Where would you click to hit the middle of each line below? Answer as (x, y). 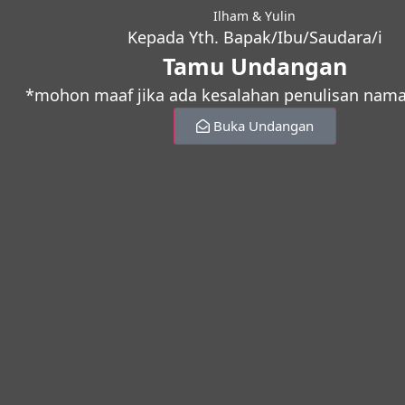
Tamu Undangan (254, 66)
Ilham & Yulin (254, 15)
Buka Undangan (263, 125)
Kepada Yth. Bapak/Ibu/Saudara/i (254, 37)
